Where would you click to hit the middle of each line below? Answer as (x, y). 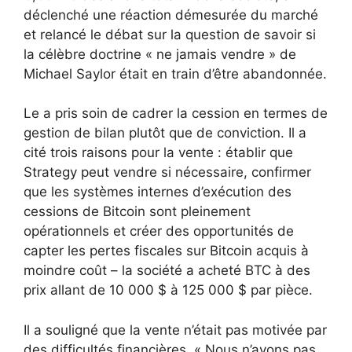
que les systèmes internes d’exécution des (158, 192)
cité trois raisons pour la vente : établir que (158, 153)
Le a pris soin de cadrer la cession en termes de (176, 114)
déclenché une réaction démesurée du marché (171, 15)
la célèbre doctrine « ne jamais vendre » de (160, 54)
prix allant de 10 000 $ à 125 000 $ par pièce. (168, 290)
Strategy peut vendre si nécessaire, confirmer (167, 172)
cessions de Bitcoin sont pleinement (137, 212)
